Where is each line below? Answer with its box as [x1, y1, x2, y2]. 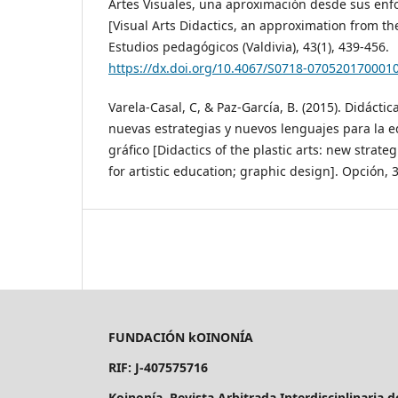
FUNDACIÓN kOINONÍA [108, 329, 253, 346]
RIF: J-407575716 [108, 359, 208, 377]
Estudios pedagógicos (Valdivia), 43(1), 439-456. [108, 38, 389, 56]
